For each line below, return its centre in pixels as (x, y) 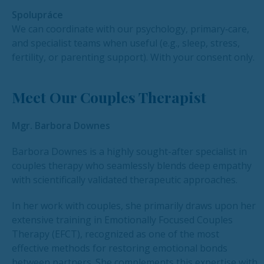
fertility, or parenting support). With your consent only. (133, 57)
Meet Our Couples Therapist (109, 97)
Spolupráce (37, 15)
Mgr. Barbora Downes (61, 126)
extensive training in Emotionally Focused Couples (122, 220)
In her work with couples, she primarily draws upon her (134, 206)
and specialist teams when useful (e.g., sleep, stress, (126, 43)
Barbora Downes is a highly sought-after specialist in (129, 152)
